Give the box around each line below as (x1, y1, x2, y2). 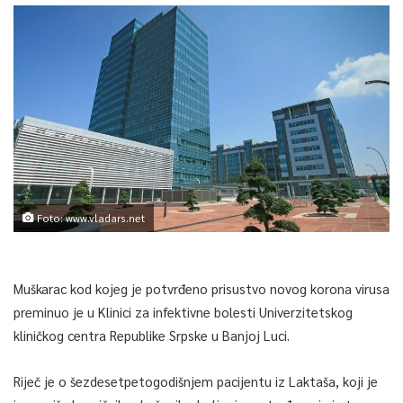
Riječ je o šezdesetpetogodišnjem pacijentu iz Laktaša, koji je (13, 372, 378, 390)
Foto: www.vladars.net (34, 210, 145, 225)
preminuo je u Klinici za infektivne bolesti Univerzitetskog (13, 302, 353, 320)
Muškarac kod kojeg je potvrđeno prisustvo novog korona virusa (13, 279, 390, 297)
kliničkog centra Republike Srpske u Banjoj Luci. (13, 326, 290, 344)
